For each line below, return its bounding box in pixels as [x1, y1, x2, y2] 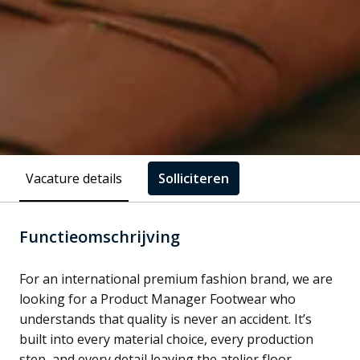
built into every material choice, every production [19, 330, 313, 349]
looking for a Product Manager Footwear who [19, 290, 296, 309]
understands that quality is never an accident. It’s [19, 310, 312, 329]
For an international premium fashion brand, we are [19, 270, 333, 288]
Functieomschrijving [19, 226, 180, 248]
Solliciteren [158, 170, 229, 188]
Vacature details [26, 169, 122, 187]
